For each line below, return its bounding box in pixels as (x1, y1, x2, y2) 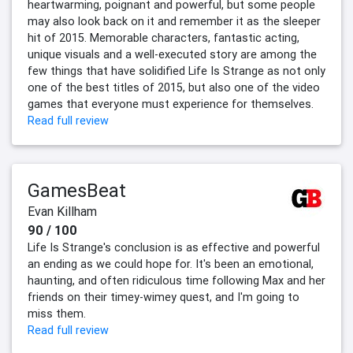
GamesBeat (28, 179, 126, 203)
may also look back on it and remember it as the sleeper (28, 14, 321, 29)
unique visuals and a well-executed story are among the (28, 47, 317, 62)
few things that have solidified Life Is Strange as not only (28, 64, 325, 79)
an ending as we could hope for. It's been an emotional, (28, 257, 314, 272)
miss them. (28, 307, 86, 321)
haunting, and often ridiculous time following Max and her (28, 273, 325, 288)
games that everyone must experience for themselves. (28, 97, 314, 112)
